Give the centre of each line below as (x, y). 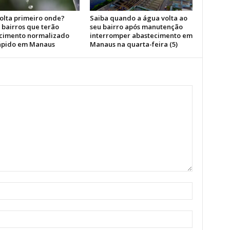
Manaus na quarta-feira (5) (133, 44)
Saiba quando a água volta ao (138, 18)
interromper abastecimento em (141, 35)
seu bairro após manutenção (136, 27)
